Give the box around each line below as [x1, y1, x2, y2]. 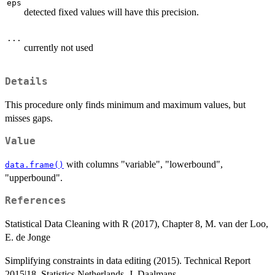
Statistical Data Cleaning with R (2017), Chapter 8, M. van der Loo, [5, 219, 268, 230]
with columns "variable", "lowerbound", [64, 159, 223, 170]
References [5, 195, 66, 207]
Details [5, 76, 48, 88]
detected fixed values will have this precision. [24, 6, 199, 17]
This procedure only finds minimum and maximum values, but [5, 99, 246, 110]
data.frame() [5, 160, 64, 170]
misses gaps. [5, 113, 53, 124]
